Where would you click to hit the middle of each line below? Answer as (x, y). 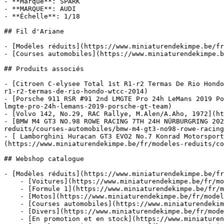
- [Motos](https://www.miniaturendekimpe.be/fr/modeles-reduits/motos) (12, 196)
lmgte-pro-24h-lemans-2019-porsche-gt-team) (88, 106)
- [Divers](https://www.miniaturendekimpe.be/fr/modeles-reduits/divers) (12, 211)
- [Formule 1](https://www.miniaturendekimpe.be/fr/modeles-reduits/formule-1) (12, 189)
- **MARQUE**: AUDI (40, 9)
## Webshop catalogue (44, 159)
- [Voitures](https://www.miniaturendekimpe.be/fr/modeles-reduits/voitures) (12, 181)
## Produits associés (44, 69)
